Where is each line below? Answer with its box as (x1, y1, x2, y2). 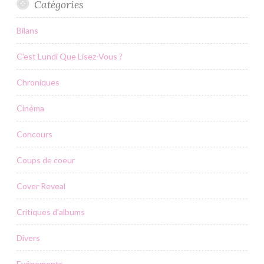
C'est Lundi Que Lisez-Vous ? (16, 51, 123, 61)
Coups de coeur (16, 154, 75, 165)
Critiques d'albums (16, 206, 85, 217)
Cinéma (16, 103, 44, 113)
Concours (16, 128, 52, 139)
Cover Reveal (16, 180, 65, 191)
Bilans (16, 25, 38, 35)
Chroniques (16, 77, 60, 87)
